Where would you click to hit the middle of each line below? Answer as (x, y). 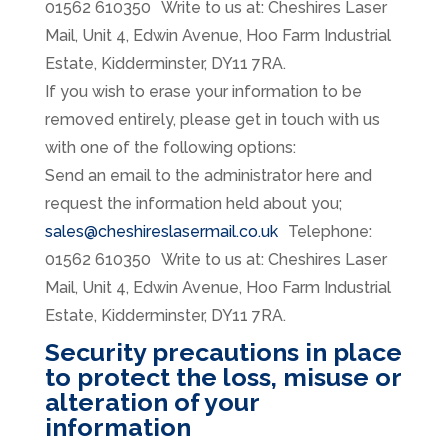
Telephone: (324, 232)
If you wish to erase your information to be (203, 92)
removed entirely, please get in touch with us (212, 120)
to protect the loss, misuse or (222, 377)
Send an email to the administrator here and (208, 176)
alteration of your (151, 402)
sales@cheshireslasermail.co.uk (161, 232)
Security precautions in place (223, 352)
